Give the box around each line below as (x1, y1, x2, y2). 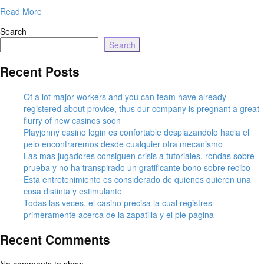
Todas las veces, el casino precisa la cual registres (24, 196, 212, 209)
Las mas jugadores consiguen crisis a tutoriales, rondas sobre (24, 149, 255, 161)
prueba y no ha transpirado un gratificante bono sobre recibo (24, 161, 250, 173)
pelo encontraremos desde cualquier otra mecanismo (24, 137, 223, 150)
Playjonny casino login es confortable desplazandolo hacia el (24, 126, 249, 138)
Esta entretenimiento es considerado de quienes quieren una (24, 173, 251, 185)
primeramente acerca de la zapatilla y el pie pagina (24, 208, 214, 220)
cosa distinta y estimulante (24, 184, 122, 197)
